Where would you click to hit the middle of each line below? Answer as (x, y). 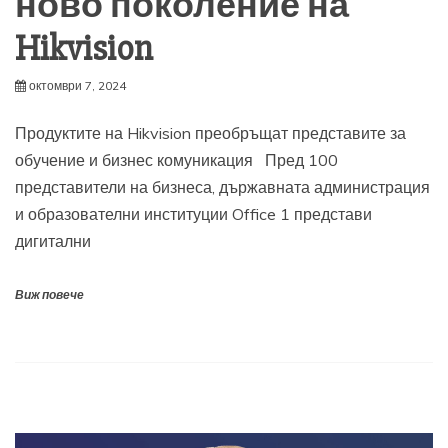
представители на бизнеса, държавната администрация (222, 187)
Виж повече (49, 296)
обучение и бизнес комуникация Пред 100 (176, 160)
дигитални (53, 241)
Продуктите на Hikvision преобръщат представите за (210, 133)
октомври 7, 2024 (77, 86)
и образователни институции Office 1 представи (193, 214)
